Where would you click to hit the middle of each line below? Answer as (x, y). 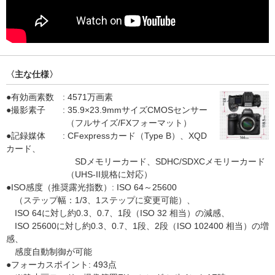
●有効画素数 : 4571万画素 (60, 97)
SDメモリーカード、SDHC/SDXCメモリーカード (136, 162)
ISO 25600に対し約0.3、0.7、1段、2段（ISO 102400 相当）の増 (137, 226)
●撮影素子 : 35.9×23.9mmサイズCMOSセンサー (107, 110)
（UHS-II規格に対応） (79, 175)
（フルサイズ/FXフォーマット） (99, 123)
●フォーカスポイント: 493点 (61, 265)
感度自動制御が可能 (49, 252)
